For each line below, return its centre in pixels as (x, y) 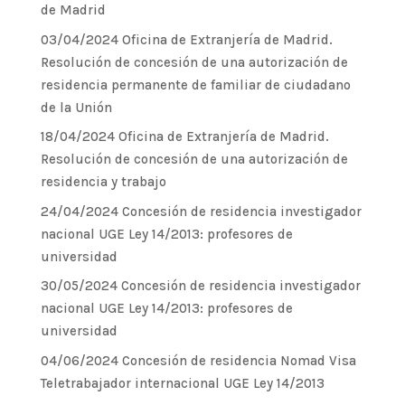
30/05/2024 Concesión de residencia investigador (200, 286)
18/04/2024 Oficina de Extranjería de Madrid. (184, 137)
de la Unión (76, 107)
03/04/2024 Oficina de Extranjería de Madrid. (186, 39)
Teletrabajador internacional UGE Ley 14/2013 (182, 383)
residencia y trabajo (103, 182)
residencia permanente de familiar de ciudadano (195, 85)
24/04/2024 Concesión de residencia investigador (201, 211)
